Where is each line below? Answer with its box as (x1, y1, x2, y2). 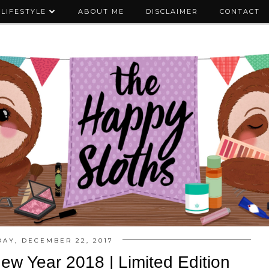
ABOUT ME (78, 7, 124, 16)
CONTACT (220, 7, 260, 16)
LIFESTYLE (1, 7, 46, 16)
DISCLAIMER (146, 7, 198, 16)
